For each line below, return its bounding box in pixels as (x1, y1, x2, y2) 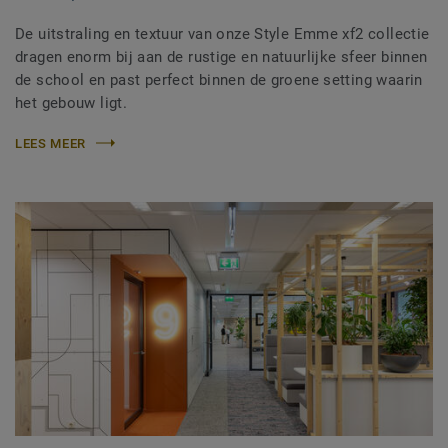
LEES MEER (15, 135, 86, 151)
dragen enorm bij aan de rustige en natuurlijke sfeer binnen (15, 47, 428, 66)
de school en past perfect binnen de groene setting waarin (15, 70, 423, 89)
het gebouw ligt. (15, 93, 128, 112)
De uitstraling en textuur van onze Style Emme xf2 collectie (15, 24, 430, 43)
